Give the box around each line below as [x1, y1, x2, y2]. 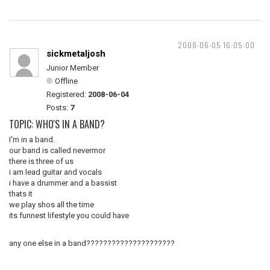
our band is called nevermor [9, 146, 105, 155]
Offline [55, 77, 78, 86]
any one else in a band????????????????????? [9, 239, 175, 248]
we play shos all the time [9, 200, 94, 209]
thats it [9, 189, 33, 198]
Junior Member [46, 63, 99, 72]
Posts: [46, 103, 70, 112]
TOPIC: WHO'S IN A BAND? [9, 117, 105, 131]
